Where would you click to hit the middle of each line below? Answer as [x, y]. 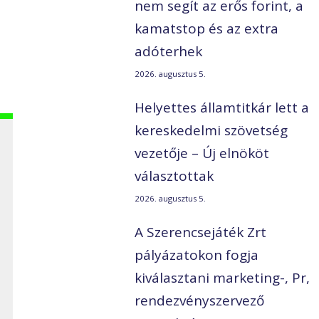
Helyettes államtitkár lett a [222, 108]
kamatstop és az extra [207, 29]
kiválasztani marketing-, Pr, [223, 278]
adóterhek [169, 52]
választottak [174, 176]
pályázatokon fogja [197, 255]
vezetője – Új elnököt [202, 153]
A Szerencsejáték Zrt [201, 232]
